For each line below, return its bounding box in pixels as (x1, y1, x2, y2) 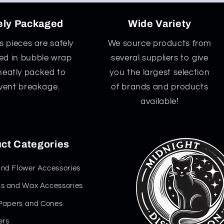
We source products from (107, 38, 212, 48)
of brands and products (111, 82, 208, 91)
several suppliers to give (110, 53, 208, 62)
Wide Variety (127, 18, 191, 29)
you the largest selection (109, 67, 210, 77)
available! (140, 96, 179, 106)
